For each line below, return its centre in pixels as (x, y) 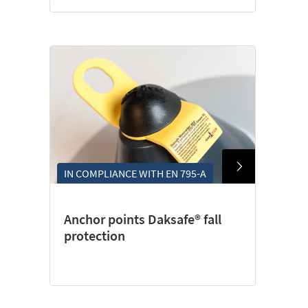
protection (95, 235)
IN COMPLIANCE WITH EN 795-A (135, 173)
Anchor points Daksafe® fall (143, 219)
